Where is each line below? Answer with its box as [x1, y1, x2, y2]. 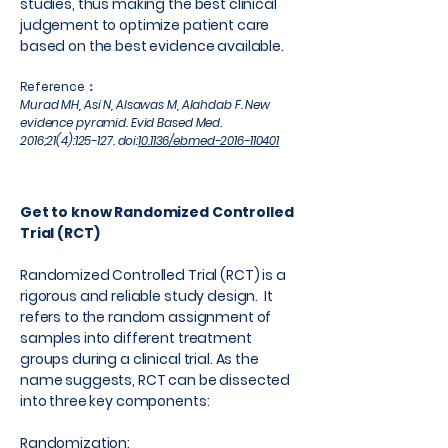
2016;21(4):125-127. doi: [20, 132, 139, 149]
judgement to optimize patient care [20, 15, 270, 35]
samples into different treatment [20, 328, 252, 348]
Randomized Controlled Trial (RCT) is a [20, 265, 286, 285]
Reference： [20, 78, 97, 95]
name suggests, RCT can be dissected [20, 370, 291, 390]
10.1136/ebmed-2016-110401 [138, 132, 280, 149]
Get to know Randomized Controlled [20, 202, 294, 222]
